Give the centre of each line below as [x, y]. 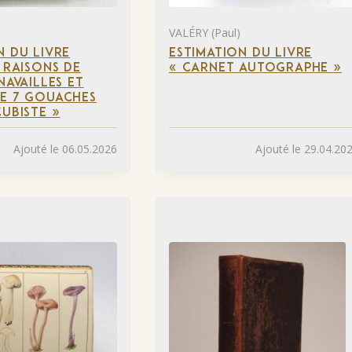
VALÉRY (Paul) [205, 32]
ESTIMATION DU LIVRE [241, 53]
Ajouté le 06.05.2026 [65, 149]
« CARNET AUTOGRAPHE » [255, 68]
